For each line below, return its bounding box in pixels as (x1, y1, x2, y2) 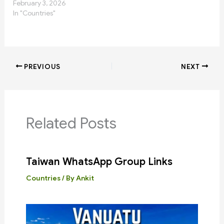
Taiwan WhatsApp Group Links (25, 155, 172, 168)
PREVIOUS (22, 62, 60, 71)
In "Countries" (13, 8, 56, 18)
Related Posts (25, 113, 116, 133)
